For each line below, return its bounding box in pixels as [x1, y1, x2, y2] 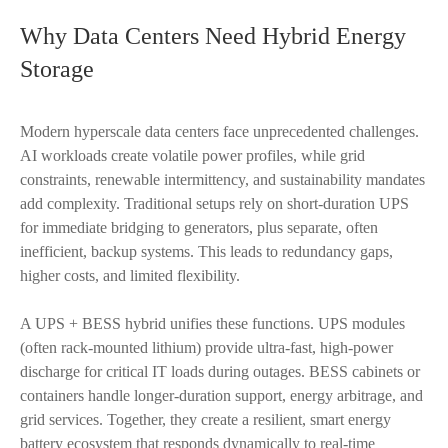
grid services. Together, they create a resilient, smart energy [20, 411, 391, 428]
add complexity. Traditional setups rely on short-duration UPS [20, 195, 409, 212]
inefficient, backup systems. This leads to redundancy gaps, [20, 243, 393, 260]
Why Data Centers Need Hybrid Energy [20, 23, 406, 49]
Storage [20, 56, 94, 82]
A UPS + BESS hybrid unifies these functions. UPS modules [20, 315, 405, 332]
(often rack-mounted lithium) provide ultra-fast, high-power [20, 339, 393, 356]
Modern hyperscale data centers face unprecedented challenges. [20, 123, 419, 140]
